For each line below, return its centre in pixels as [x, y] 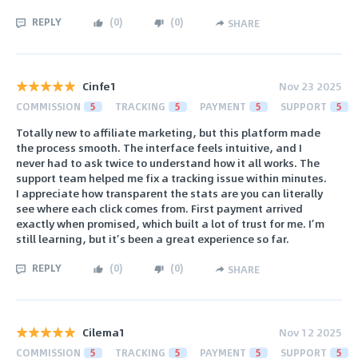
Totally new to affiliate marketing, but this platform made [168, 132]
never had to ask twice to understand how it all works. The [168, 162]
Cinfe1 [99, 86]
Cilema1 [104, 332]
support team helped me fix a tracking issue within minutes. [171, 177]
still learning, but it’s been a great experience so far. [153, 238]
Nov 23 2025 [310, 86]
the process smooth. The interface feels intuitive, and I [159, 147]
